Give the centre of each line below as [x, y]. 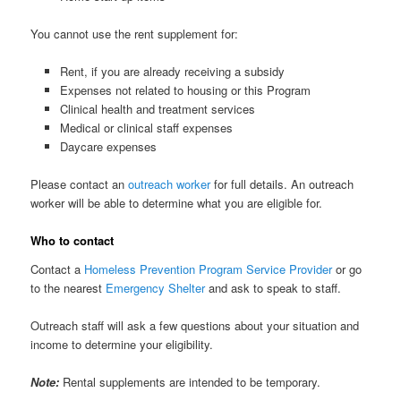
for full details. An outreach [282, 184]
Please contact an [80, 184]
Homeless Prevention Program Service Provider [209, 269]
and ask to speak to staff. [273, 287]
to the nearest [68, 287]
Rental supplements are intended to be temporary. [192, 382]
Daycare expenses [108, 147]
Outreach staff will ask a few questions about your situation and [195, 325]
